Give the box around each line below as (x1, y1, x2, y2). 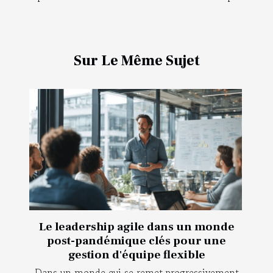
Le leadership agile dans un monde (38, 219, 235, 235)
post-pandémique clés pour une (47, 233, 226, 249)
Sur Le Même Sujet (73, 51, 200, 70)
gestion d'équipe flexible (68, 247, 205, 263)
